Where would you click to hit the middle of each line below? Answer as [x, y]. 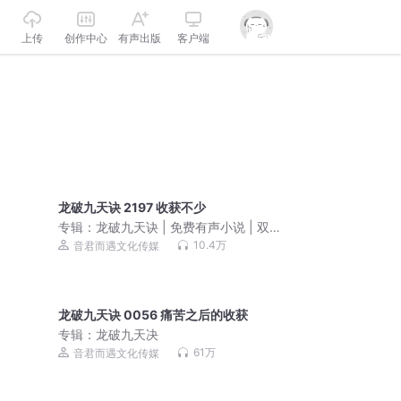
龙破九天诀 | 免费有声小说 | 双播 [189, 227]
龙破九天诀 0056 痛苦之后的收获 [154, 315]
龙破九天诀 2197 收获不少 [132, 208]
